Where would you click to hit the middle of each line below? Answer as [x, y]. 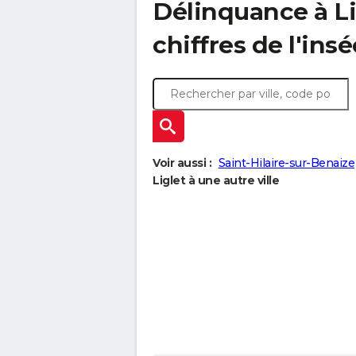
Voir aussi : [182, 163]
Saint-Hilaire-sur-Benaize [286, 163]
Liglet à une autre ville [216, 180]
